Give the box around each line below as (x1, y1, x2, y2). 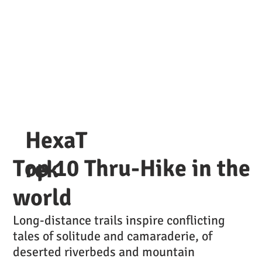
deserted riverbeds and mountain (13, 243, 195, 260)
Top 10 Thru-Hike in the (13, 153, 250, 183)
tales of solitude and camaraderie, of (13, 227, 212, 244)
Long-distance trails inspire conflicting (13, 212, 225, 228)
